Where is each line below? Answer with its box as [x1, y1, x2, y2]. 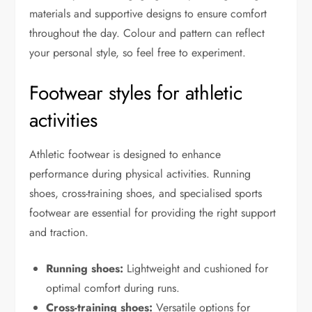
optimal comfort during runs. [46, 279, 180, 296]
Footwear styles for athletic [29, 78, 243, 107]
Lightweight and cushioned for [123, 260, 269, 276]
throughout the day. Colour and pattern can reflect [29, 24, 265, 41]
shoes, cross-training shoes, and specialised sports [29, 185, 263, 201]
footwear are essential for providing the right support [29, 204, 276, 221]
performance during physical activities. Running [29, 165, 251, 182]
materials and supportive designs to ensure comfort [29, 5, 267, 22]
